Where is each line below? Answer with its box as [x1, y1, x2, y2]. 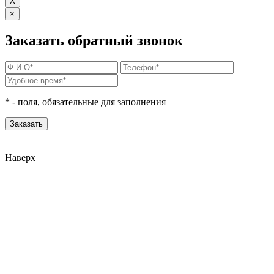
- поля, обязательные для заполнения [10, 96, 166, 107]
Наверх [5, 152, 35, 163]
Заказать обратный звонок [5, 32, 183, 48]
